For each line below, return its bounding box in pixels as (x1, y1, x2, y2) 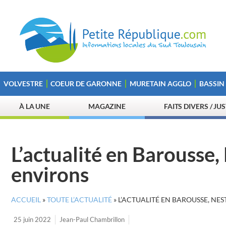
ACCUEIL (11, 196, 41, 204)
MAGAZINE (88, 102, 126, 110)
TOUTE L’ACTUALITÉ (47, 196, 112, 204)
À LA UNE (19, 102, 50, 110)
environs (11, 162, 89, 187)
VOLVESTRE (3, 79, 43, 88)
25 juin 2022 (14, 215, 51, 223)
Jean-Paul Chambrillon (60, 215, 125, 223)
